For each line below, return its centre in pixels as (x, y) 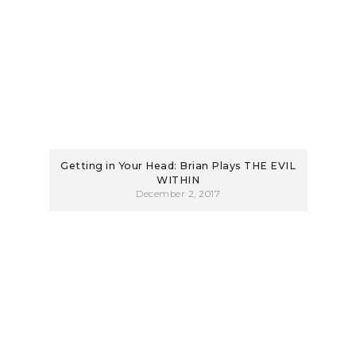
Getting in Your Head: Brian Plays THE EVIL (178, 166)
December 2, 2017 (178, 194)
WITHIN (178, 180)
